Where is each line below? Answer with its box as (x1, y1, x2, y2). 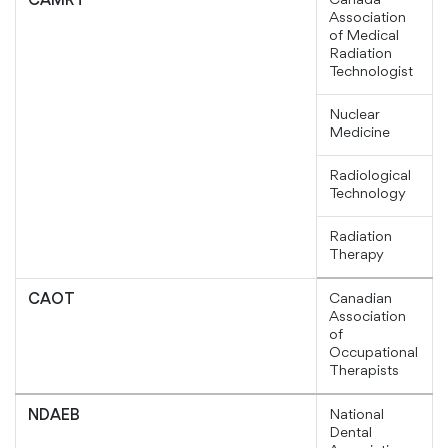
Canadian (329, 292, 392, 308)
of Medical (329, 29, 399, 45)
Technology (329, 187, 406, 203)
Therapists (329, 364, 399, 380)
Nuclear (329, 108, 380, 124)
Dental (329, 426, 372, 442)
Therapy (329, 248, 384, 264)
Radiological (329, 169, 411, 185)
